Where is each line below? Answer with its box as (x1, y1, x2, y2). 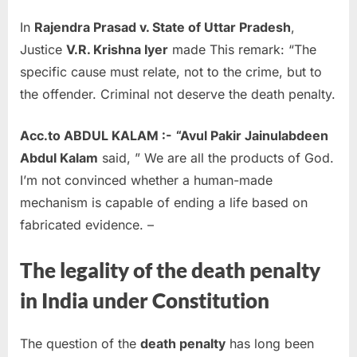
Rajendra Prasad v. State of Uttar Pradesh (34, 19, 291, 36)
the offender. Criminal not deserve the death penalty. (20, 86, 335, 103)
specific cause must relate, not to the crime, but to (20, 64, 322, 80)
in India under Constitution (20, 288, 269, 314)
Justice (20, 41, 66, 58)
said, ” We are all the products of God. (98, 150, 334, 167)
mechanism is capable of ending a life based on (20, 194, 308, 211)
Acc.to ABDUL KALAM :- (20, 127, 172, 144)
